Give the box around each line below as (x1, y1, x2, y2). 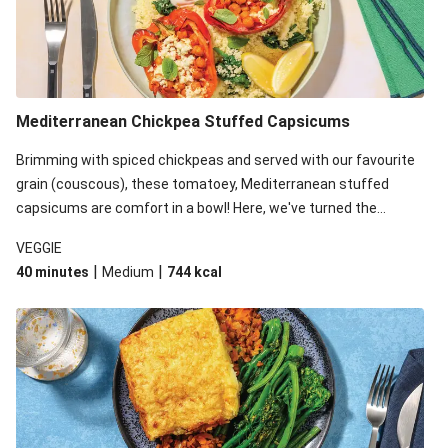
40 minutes (16, 264, 89, 280)
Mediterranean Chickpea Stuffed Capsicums (16, 112, 350, 131)
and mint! (16, 248, 76, 264)
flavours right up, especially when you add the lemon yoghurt (16, 224, 402, 240)
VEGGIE (16, 240, 62, 256)
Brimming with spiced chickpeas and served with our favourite (16, 152, 415, 168)
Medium (102, 264, 154, 280)
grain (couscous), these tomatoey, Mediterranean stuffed (16, 176, 389, 192)
